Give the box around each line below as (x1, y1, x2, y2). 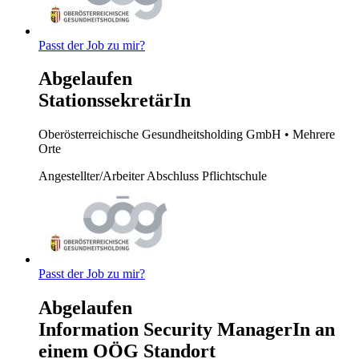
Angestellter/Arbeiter (38, 169, 147, 184)
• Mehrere (284, 127, 335, 142)
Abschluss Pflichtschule (147, 169, 267, 184)
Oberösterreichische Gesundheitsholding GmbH (38, 127, 284, 142)
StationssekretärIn (38, 90, 191, 111)
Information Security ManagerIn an (38, 319, 335, 341)
